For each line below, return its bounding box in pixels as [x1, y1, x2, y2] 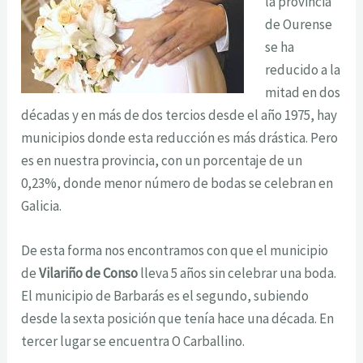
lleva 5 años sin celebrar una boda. [138, 263, 337, 282]
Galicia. [21, 196, 62, 215]
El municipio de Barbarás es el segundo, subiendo [21, 286, 310, 305]
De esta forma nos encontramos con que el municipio [21, 241, 329, 259]
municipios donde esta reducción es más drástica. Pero [21, 128, 339, 147]
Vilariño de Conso [39, 263, 139, 282]
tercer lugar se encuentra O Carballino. [21, 331, 246, 350]
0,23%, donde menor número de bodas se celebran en [21, 173, 334, 192]
